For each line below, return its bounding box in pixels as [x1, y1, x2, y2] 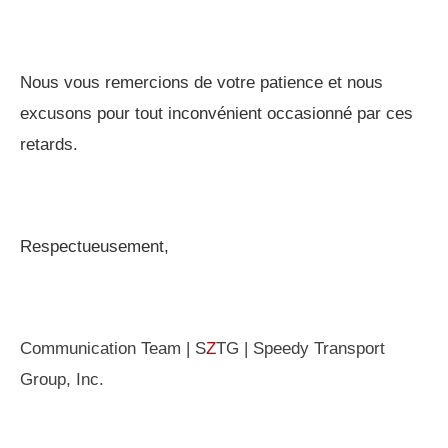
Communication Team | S [20, 338, 206, 358]
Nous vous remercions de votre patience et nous [20, 72, 383, 92]
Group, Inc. [20, 369, 104, 389]
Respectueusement [20, 236, 164, 256]
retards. [20, 134, 78, 154]
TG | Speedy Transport [216, 338, 385, 358]
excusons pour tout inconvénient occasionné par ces [20, 103, 413, 123]
